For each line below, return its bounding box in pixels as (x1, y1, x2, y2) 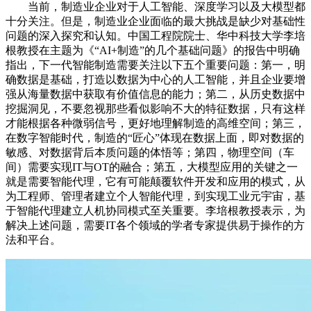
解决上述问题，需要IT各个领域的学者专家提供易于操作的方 (6, 219, 305, 231)
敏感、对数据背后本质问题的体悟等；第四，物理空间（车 (6, 146, 294, 158)
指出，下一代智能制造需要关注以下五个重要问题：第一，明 (6, 59, 305, 71)
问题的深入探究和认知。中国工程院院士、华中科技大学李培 (6, 30, 305, 42)
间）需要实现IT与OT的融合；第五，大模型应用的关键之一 (6, 161, 298, 173)
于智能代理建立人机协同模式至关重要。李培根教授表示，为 (6, 205, 305, 217)
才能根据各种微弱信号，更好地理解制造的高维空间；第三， (6, 117, 305, 129)
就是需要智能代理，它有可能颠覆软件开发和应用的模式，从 (6, 176, 305, 187)
